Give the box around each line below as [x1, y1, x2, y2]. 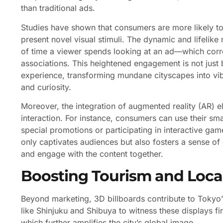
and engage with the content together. [21, 149, 163, 159]
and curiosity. [21, 82, 71, 92]
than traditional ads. [21, 3, 95, 13]
